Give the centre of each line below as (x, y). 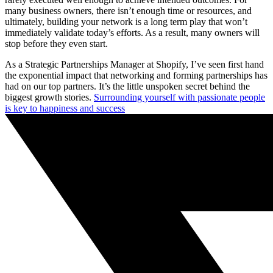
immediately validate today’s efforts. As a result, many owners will (132, 33)
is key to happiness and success (65, 108)
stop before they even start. (56, 44)
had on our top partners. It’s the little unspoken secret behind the (127, 87)
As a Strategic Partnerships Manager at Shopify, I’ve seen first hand (134, 65)
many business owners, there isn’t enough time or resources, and (128, 11)
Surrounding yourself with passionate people (179, 97)
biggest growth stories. (49, 97)
